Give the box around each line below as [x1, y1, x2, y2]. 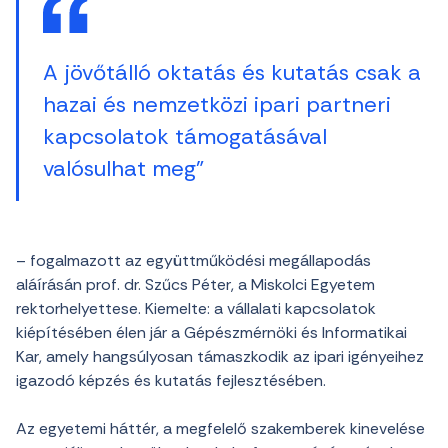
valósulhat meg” [43, 154, 204, 183]
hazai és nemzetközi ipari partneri [43, 90, 391, 119]
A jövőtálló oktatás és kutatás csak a [43, 58, 421, 87]
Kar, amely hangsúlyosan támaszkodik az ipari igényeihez [16, 346, 424, 367]
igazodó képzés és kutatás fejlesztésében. [16, 370, 326, 391]
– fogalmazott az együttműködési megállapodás [16, 250, 371, 271]
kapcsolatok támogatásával [43, 122, 327, 151]
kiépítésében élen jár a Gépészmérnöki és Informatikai [16, 322, 407, 343]
